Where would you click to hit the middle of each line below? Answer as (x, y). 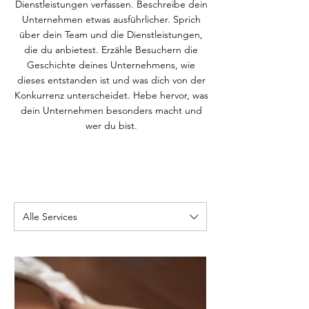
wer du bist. (111, 126)
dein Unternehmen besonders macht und (111, 110)
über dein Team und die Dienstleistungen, (111, 34)
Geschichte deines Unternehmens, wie (111, 65)
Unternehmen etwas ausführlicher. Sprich (111, 19)
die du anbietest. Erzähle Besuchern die (111, 50)
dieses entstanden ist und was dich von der (111, 80)
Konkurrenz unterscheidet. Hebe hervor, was (111, 95)
